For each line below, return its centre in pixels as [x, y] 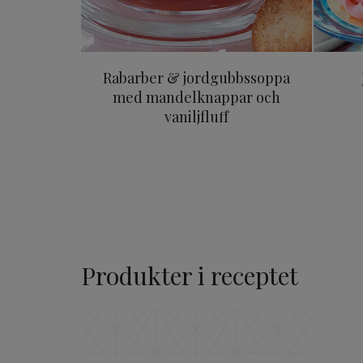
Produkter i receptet [190, 275]
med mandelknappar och [196, 97]
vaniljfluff [196, 116]
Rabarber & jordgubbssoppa [196, 77]
